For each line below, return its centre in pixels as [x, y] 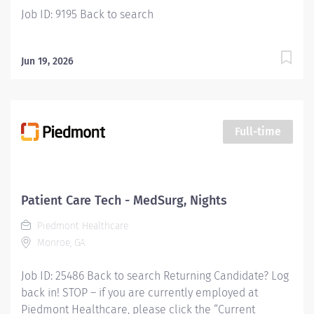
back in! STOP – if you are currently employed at [139, 293]
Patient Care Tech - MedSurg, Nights [124, 200]
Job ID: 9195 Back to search [87, 14]
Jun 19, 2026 [47, 61]
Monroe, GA [60, 243]
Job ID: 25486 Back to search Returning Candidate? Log [155, 276]
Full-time [258, 131]
